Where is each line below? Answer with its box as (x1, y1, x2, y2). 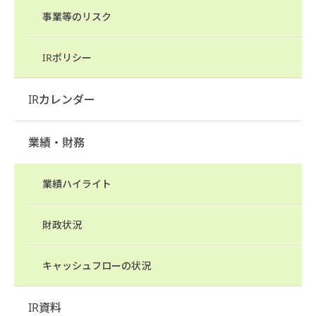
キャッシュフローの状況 (42, 259, 151, 272)
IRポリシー (42, 51, 92, 64)
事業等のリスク (42, 10, 111, 23)
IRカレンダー (28, 92, 95, 107)
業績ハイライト (42, 177, 111, 190)
